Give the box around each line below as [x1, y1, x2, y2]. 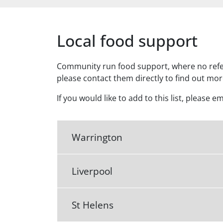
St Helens [72, 198, 113, 212]
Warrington [72, 130, 122, 144]
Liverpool [72, 164, 112, 178]
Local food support [57, 30, 198, 52]
